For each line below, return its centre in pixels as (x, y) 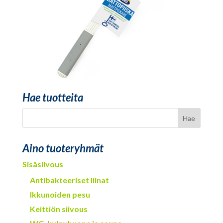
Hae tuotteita (53, 98)
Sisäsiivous (43, 164)
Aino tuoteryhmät (63, 148)
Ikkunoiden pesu (60, 195)
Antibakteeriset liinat (69, 180)
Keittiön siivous (58, 209)
